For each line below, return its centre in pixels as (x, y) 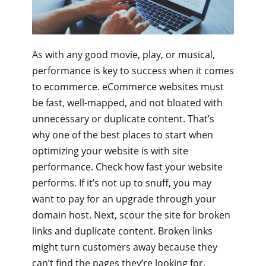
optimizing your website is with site (110, 151)
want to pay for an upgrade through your (124, 199)
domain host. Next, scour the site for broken (131, 215)
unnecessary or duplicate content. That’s (123, 119)
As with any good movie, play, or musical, (123, 55)
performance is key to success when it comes (133, 71)
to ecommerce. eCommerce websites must (128, 87)
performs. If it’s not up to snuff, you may (122, 183)
